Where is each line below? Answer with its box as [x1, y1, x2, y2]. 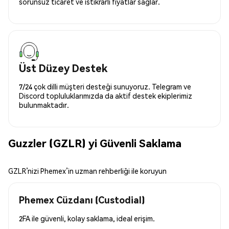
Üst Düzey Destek [19, 61, 107, 75]
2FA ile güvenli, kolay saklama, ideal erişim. [19, 213, 155, 223]
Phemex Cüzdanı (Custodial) [19, 193, 145, 205]
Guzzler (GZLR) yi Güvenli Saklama [8, 136, 181, 150]
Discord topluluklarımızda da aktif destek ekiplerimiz [19, 90, 192, 100]
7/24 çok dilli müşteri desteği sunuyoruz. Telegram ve [19, 81, 191, 91]
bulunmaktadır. [19, 100, 69, 109]
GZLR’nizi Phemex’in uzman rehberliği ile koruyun [8, 166, 167, 175]
